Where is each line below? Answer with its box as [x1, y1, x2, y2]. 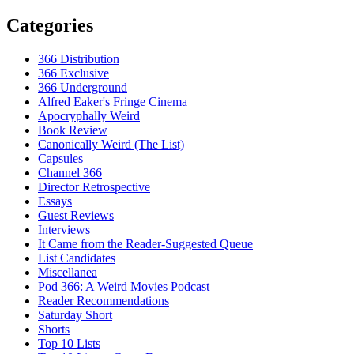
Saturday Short [38, 307, 112, 322]
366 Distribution [38, 51, 119, 66]
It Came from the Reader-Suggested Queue [38, 236, 253, 250]
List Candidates [38, 250, 115, 265]
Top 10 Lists [38, 336, 100, 350]
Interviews [38, 222, 90, 236]
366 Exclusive [38, 66, 109, 80]
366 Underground [38, 80, 127, 94]
